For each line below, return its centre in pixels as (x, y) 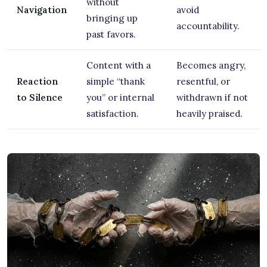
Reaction (37, 81)
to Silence (40, 97)
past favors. (111, 34)
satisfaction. (113, 113)
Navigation (42, 10)
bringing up (112, 18)
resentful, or (203, 81)
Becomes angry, (211, 65)
